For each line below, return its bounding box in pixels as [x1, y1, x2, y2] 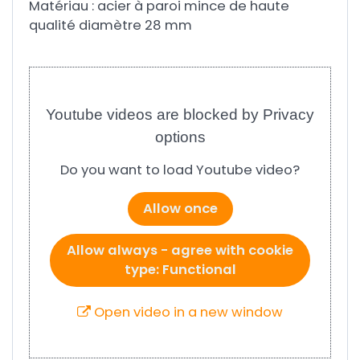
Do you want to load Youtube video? [60, 160, 300, 179]
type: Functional [124, 260, 236, 279]
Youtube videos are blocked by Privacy [46, 105, 314, 123]
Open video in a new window [91, 302, 283, 321]
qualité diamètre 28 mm [29, 16, 192, 35]
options [154, 128, 206, 145]
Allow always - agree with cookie [67, 240, 293, 260]
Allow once [142, 198, 218, 218]
